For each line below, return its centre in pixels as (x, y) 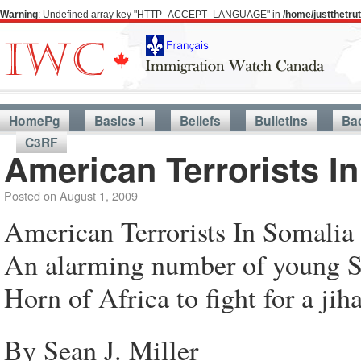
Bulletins (281, 120)
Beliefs (200, 120)
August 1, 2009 (99, 195)
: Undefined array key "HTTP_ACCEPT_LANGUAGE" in (160, 15)
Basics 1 (120, 120)
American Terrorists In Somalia (179, 231)
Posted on (30, 195)
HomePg (35, 120)
